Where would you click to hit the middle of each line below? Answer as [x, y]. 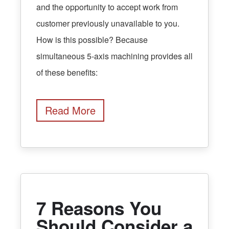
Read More [70, 110]
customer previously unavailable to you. [108, 24]
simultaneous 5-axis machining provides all [114, 56]
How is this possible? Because [92, 40]
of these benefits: [67, 73]
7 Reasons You [99, 208]
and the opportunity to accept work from [107, 7]
